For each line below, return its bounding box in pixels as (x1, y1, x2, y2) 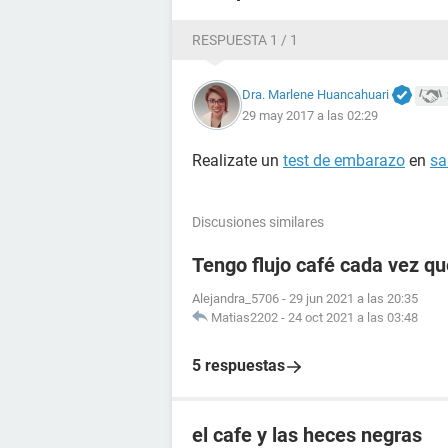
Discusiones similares (192, 214, 324, 230)
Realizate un (192, 151, 283, 170)
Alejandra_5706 (192, 291, 279, 306)
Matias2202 (211, 310, 278, 325)
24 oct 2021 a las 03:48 (288, 310, 418, 325)
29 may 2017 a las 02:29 (242, 108, 378, 124)
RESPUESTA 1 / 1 (192, 32, 298, 48)
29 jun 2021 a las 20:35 (289, 291, 418, 306)
